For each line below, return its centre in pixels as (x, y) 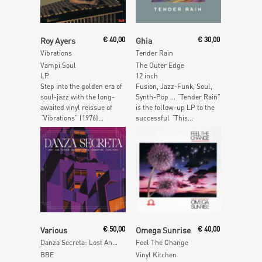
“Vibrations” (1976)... (72, 118)
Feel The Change (162, 243)
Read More (178, 224)
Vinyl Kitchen (156, 255)
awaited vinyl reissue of (76, 107)
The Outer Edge (160, 65)
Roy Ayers (58, 40)
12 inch (146, 75)
